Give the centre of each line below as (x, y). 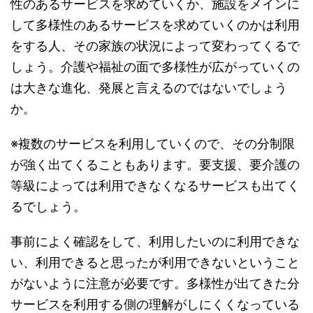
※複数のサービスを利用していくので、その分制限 (153, 143)
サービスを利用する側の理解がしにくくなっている (155, 304)
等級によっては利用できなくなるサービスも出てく (155, 185)
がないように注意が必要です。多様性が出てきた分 (155, 283)
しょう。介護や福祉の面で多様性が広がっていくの (155, 66)
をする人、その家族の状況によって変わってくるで (155, 45)
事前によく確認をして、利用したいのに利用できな (155, 241)
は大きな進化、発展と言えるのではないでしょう (149, 87)
